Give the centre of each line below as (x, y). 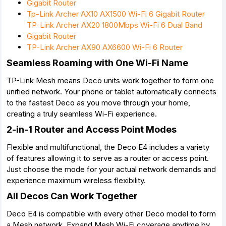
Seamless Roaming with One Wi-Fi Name (97, 63)
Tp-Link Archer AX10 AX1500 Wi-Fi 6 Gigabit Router (116, 14)
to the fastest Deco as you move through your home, (98, 103)
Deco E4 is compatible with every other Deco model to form (111, 214)
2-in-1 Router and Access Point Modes (92, 129)
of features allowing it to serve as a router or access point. (108, 158)
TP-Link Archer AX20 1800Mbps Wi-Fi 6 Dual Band (115, 25)
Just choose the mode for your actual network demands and (111, 169)
